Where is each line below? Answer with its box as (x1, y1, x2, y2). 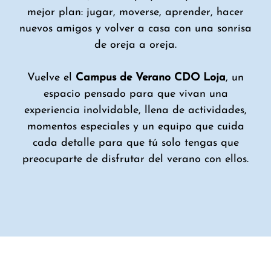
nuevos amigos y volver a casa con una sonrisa (19, 22, 252, 34)
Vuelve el (27, 71, 76, 83)
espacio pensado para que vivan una (43, 88, 228, 100)
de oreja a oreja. (94, 39, 177, 51)
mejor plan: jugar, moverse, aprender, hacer (27, 6, 244, 18)
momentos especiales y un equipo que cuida (27, 120, 244, 132)
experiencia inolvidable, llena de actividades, (24, 104, 247, 116)
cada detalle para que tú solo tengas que (32, 137, 239, 149)
